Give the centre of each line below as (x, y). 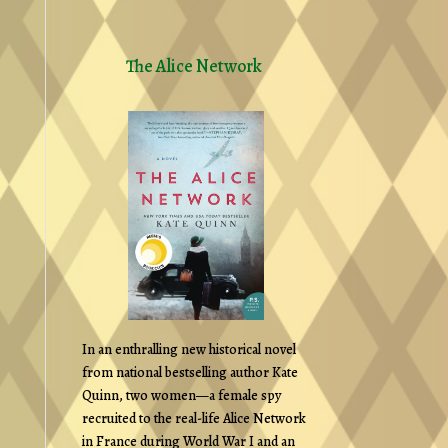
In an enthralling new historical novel (189, 349)
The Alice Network (193, 66)
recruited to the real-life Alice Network (194, 418)
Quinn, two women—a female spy (181, 395)
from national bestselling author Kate (190, 372)
